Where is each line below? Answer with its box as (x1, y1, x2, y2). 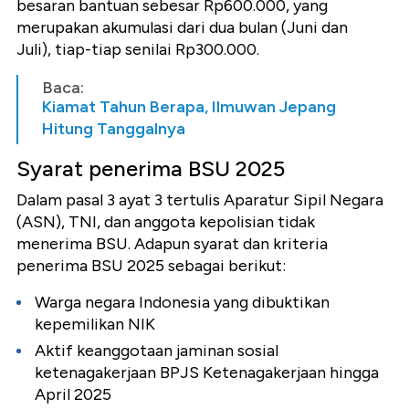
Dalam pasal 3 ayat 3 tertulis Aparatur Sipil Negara (16, 190, 383, 211)
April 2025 (35, 384, 111, 405)
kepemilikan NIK (35, 314, 155, 335)
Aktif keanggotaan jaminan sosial (35, 341, 278, 362)
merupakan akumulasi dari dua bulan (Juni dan (16, 17, 348, 38)
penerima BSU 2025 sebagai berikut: (16, 256, 286, 277)
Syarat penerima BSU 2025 (16, 155, 285, 183)
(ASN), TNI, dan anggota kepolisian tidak (16, 212, 315, 233)
